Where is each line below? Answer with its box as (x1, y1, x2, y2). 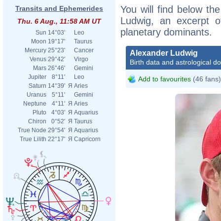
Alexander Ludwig (130, 48, 198, 57)
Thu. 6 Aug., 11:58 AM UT (17, 17, 101, 25)
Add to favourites (138, 74, 191, 83)
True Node (18, 127, 46, 134)
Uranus (27, 91, 46, 98)
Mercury (25, 47, 46, 54)
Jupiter (28, 74, 46, 80)
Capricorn (74, 136, 101, 143)
